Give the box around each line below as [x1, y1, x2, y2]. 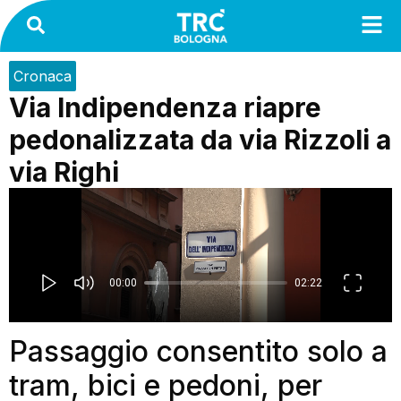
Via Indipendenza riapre [9, 90, 321, 124]
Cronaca [13, 66, 72, 85]
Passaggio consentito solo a [9, 333, 388, 369]
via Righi [9, 155, 119, 188]
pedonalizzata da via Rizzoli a [9, 123, 391, 156]
